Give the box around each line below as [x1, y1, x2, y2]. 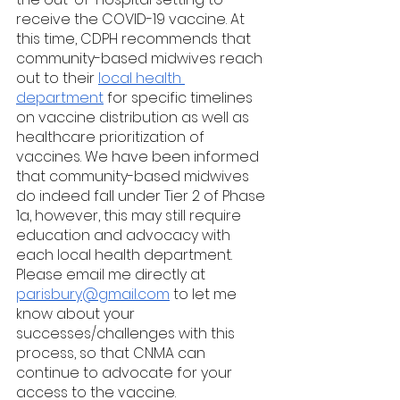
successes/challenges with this [16, 322, 238, 344]
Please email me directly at [16, 263, 209, 285]
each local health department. [16, 244, 236, 265]
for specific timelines [104, 87, 256, 108]
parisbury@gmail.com [16, 283, 170, 304]
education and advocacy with [16, 224, 234, 246]
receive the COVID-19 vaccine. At [16, 8, 248, 29]
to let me [170, 283, 240, 304]
